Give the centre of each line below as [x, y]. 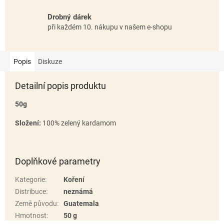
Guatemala [81, 203]
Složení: [29, 123]
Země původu [36, 203]
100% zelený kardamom [79, 123]
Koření [74, 179]
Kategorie [30, 179]
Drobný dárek [69, 17]
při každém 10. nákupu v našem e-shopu [110, 27]
